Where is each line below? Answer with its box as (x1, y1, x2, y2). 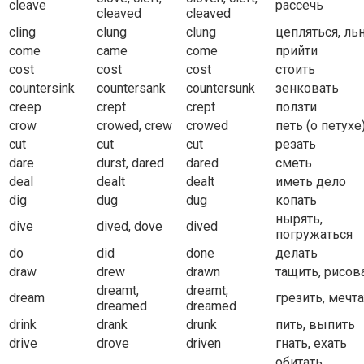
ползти (275, 99, 317, 115)
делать (275, 245, 318, 262)
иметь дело (275, 174, 346, 190)
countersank (97, 80, 166, 97)
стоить (275, 62, 315, 78)
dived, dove (97, 219, 162, 235)
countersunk (186, 80, 255, 97)
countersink (9, 80, 75, 97)
